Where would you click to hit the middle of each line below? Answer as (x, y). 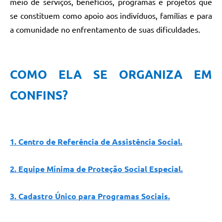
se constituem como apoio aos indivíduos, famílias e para (111, 16)
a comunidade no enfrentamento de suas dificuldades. (105, 30)
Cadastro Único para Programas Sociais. (94, 196)
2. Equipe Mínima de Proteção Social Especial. (96, 169)
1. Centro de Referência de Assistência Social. (96, 142)
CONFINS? (39, 96)
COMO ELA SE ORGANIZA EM (111, 75)
